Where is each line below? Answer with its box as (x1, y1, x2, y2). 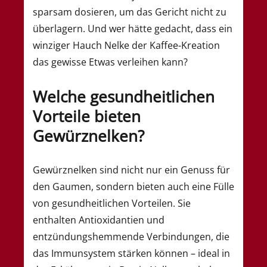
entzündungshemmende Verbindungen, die (33, 230, 229, 244)
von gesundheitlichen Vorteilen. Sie (33, 197, 191, 210)
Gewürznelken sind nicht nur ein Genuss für (33, 163, 230, 177)
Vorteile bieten (33, 105, 141, 127)
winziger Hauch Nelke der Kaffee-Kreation (33, 38, 220, 52)
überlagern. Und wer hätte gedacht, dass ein (33, 21, 232, 35)
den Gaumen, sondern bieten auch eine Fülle (33, 180, 234, 194)
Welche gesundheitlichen (33, 85, 215, 107)
